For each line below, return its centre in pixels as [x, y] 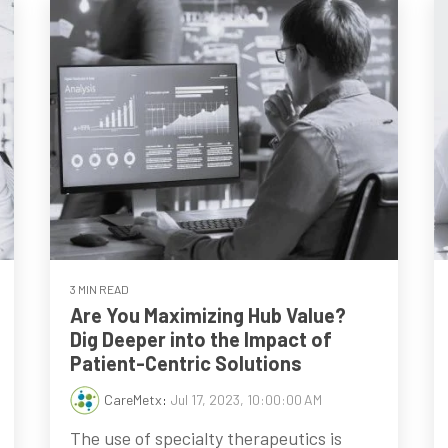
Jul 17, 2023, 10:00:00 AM [246, 400]
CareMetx [133, 400]
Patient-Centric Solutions [186, 363]
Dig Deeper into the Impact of [201, 339]
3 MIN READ [100, 289]
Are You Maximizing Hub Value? [208, 315]
